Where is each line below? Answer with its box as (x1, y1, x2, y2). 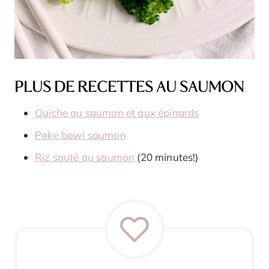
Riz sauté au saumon (35, 150, 135, 163)
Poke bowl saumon (35, 128, 126, 141)
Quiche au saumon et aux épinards (35, 106, 199, 119)
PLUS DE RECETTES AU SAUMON (14, 77, 244, 97)
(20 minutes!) (134, 150, 199, 163)
